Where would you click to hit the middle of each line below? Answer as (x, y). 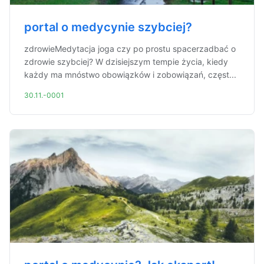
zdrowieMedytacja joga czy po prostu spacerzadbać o (130, 49)
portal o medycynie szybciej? (108, 27)
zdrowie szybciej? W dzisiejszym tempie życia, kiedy (126, 62)
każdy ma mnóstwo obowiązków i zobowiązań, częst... (130, 75)
